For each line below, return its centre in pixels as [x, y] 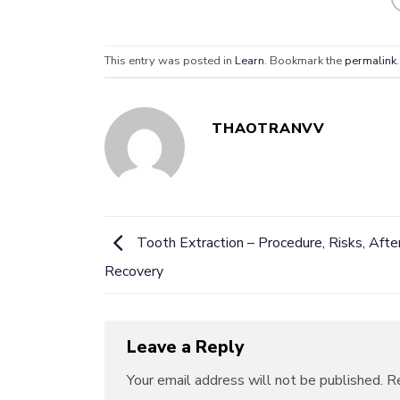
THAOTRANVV [268, 128]
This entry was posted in [170, 61]
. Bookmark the [304, 61]
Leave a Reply [187, 348]
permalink [371, 61]
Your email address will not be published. [255, 380]
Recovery [134, 272]
